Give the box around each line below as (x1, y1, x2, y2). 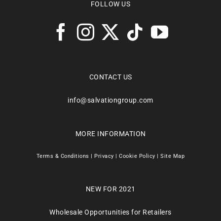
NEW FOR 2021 (85, 184, 136, 193)
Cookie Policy (119, 152, 155, 159)
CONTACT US (89, 73, 132, 81)
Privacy (94, 152, 114, 159)
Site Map (160, 152, 185, 159)
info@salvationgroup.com (68, 96, 153, 104)
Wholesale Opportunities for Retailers (49, 208, 172, 216)
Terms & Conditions (36, 152, 89, 159)
